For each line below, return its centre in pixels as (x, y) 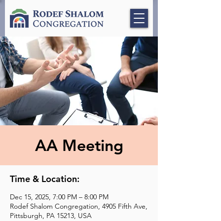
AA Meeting (79, 145)
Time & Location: (45, 179)
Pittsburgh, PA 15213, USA (51, 216)
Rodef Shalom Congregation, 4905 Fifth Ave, (79, 206)
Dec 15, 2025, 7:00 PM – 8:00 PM (59, 197)
